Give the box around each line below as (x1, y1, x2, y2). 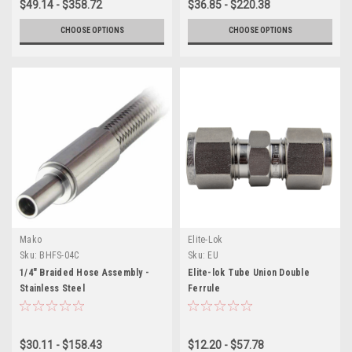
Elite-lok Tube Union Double (188, 266, 310, 278)
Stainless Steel (20, 282, 85, 294)
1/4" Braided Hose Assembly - (20, 266, 149, 278)
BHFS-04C (39, 249, 79, 261)
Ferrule (188, 282, 220, 294)
